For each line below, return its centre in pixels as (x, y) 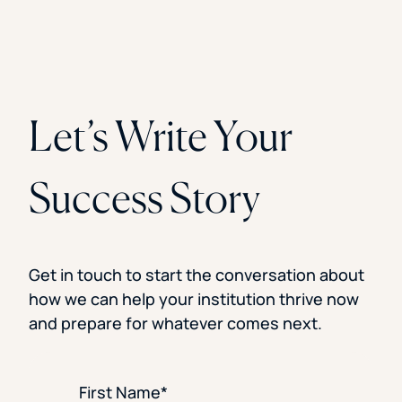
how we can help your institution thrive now (194, 298)
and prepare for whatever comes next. (177, 323)
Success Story (144, 197)
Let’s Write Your (161, 135)
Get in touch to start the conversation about (197, 274)
